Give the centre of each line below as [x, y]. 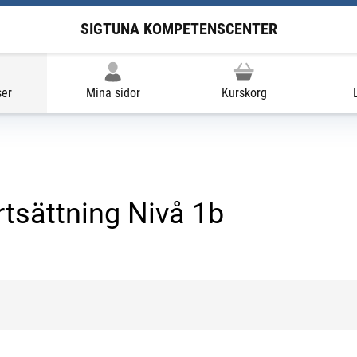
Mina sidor [113, 92]
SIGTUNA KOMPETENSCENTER [178, 29]
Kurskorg [244, 92]
